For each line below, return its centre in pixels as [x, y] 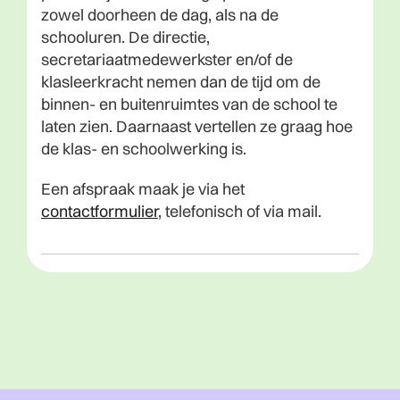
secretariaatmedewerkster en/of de [167, 59]
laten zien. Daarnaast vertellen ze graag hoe [197, 126]
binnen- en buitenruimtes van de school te [189, 104]
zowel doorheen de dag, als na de [160, 14]
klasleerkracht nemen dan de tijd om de [181, 81]
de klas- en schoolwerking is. [144, 148]
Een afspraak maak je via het [143, 188]
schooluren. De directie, [125, 37]
